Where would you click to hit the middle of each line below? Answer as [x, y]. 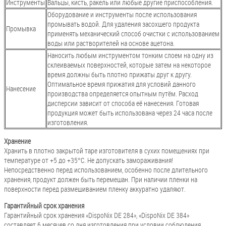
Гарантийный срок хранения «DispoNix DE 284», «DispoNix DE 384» [97, 215]
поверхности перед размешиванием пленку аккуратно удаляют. [95, 189]
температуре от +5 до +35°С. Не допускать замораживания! [89, 160]
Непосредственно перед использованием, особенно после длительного [106, 170]
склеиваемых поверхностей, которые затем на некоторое [129, 65]
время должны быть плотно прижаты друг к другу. [120, 74]
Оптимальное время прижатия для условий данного [122, 84]
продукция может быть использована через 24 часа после [130, 113]
